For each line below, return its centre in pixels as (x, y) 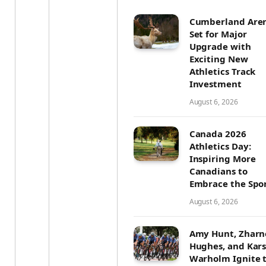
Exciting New (218, 58)
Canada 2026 (218, 133)
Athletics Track (222, 71)
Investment (215, 83)
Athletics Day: (220, 146)
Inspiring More (222, 158)
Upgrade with (220, 46)
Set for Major (218, 34)
